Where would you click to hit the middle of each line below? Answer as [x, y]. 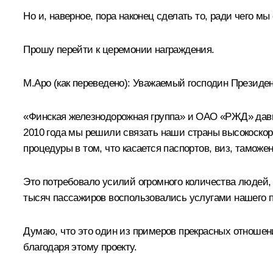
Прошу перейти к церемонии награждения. [119, 49]
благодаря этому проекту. [80, 247]
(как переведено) [90, 83]
